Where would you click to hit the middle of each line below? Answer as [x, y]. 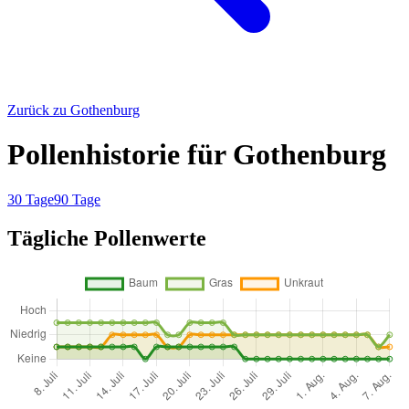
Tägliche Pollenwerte [107, 238]
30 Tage [31, 199]
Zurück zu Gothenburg [73, 110]
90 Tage [77, 199]
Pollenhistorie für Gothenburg [197, 155]
